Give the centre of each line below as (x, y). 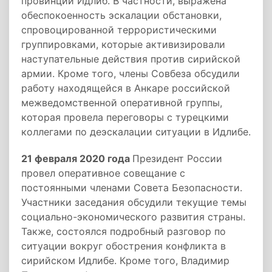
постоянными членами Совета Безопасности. (132, 188)
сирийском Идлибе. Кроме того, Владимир (125, 260)
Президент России (177, 158)
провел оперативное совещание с (103, 173)
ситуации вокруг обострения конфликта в (124, 246)
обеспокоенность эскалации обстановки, (121, 15)
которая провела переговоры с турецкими (125, 117)
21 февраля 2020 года (77, 158)
